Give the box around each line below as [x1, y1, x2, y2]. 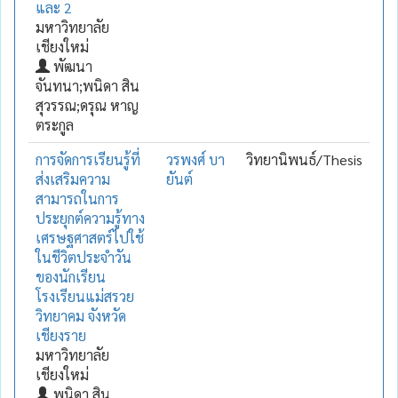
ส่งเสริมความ [36, 169, 110, 188]
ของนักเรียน [36, 267, 106, 286]
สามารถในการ [36, 188, 119, 208]
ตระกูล [36, 115, 74, 134]
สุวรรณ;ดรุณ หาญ [36, 95, 139, 115]
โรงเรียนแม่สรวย [36, 286, 134, 306]
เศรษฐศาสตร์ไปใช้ [36, 227, 144, 247]
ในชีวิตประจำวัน [36, 247, 131, 267]
